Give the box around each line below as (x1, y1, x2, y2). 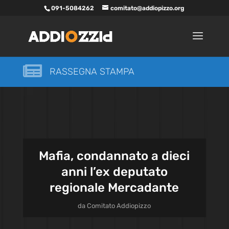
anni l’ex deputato (61, 165, 168, 179)
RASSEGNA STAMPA (49, 66, 134, 77)
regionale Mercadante (50, 180, 179, 195)
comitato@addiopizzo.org (110, 5, 185, 12)
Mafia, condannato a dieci (39, 149, 190, 163)
